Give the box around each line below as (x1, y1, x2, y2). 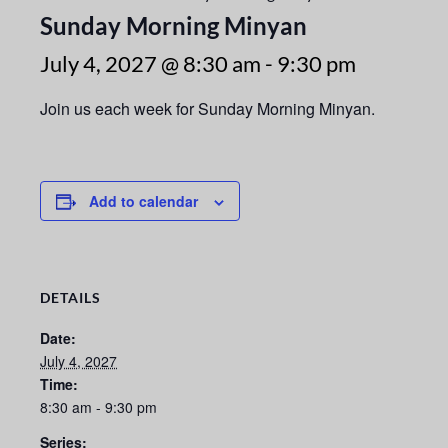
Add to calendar (89, 191, 198, 212)
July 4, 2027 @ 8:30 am (40, 50, 261, 78)
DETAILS (40, 289, 101, 307)
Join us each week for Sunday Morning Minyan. (40, 97, 375, 121)
